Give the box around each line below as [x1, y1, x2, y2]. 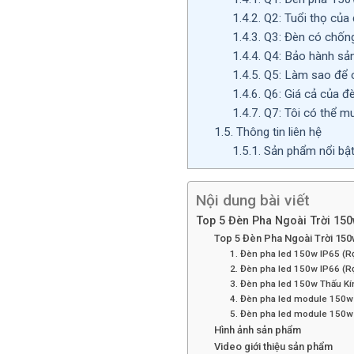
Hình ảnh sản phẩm [213, 324, 301, 337]
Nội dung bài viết [196, 191, 310, 210]
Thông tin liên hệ [232, 125, 322, 140]
